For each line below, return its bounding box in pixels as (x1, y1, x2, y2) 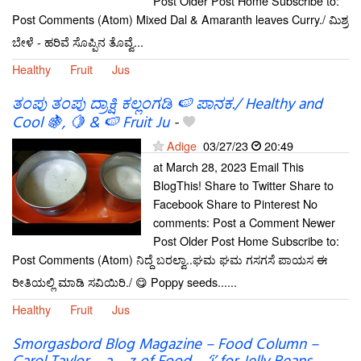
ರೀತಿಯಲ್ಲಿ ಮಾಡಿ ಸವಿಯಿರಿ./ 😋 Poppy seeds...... (12, 273, 237, 291)
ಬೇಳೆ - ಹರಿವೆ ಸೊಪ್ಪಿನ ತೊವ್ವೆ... (12, 33, 143, 50)
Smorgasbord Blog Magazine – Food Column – (12, 333, 318, 358)
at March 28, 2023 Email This (153, 158, 304, 176)
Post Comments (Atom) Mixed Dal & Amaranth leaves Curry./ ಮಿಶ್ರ (12, 10, 348, 27)
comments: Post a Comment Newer (153, 214, 335, 231)
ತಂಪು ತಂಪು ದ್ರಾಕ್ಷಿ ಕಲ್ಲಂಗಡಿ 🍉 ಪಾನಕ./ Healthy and (12, 93, 322, 118)
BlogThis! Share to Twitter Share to (153, 176, 334, 194)
